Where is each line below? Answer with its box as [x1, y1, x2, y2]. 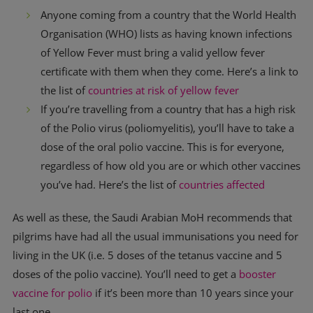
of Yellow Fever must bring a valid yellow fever [41, 45, 265, 59]
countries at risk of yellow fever [88, 83, 239, 97]
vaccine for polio [13, 286, 92, 300]
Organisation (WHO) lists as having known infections [41, 27, 292, 41]
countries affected [179, 177, 265, 191]
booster [239, 267, 276, 281]
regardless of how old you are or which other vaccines [41, 159, 300, 173]
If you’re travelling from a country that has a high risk [41, 102, 296, 116]
